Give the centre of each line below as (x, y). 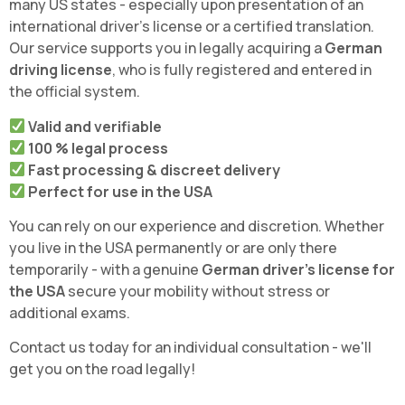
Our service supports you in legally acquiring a (167, 48)
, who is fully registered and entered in (242, 70)
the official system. (75, 92)
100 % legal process (99, 148)
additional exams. (70, 313)
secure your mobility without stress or (198, 292)
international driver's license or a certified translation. (192, 27)
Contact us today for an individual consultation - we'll (190, 348)
